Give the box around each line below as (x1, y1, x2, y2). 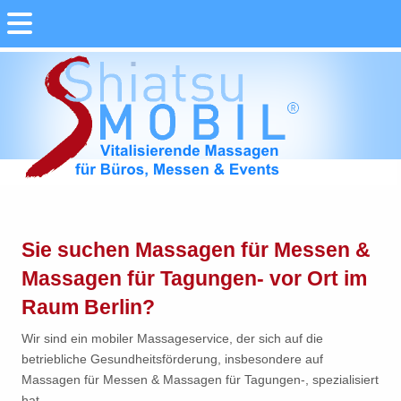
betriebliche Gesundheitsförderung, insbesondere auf (21, 352, 323, 366)
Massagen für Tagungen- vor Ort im (21, 267, 367, 290)
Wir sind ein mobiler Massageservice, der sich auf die (21, 331, 323, 346)
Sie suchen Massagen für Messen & (21, 238, 371, 261)
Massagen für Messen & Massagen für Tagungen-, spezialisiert (21, 372, 379, 387)
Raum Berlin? (21, 295, 155, 319)
